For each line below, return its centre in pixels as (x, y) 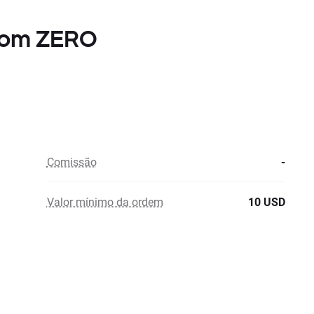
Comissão (71, 162)
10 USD (267, 202)
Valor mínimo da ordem (105, 202)
